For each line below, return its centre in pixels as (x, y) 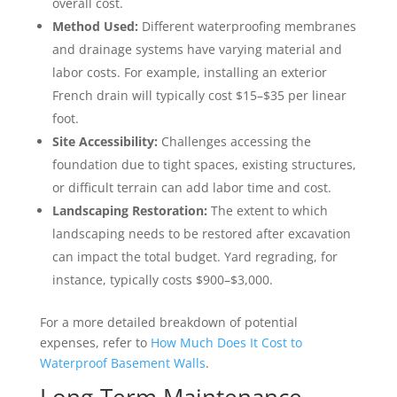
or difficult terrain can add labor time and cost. (191, 188)
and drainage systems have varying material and (197, 50)
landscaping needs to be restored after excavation (201, 234)
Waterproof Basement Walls (122, 363)
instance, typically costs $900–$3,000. (162, 280)
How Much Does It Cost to (226, 343)
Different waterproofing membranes (247, 27)
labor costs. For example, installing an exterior (189, 73)
